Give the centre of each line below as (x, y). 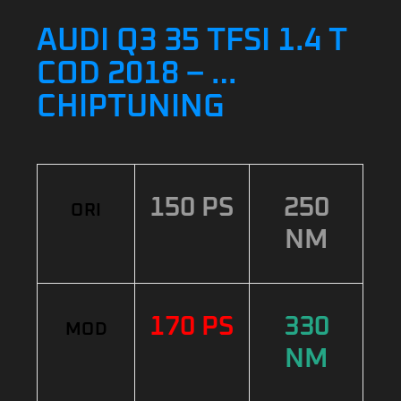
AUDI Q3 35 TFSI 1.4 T (192, 41)
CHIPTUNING (131, 107)
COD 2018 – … (137, 74)
